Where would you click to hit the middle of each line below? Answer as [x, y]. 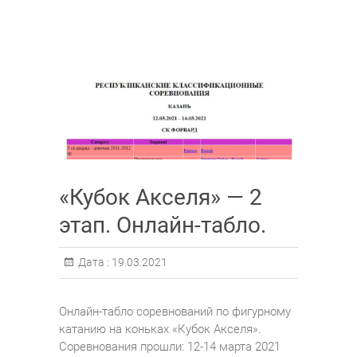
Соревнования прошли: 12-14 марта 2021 [170, 346]
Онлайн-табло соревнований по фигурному [175, 311]
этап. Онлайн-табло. [163, 225]
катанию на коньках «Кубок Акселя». [160, 329]
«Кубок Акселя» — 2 [161, 197]
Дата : [94, 262]
